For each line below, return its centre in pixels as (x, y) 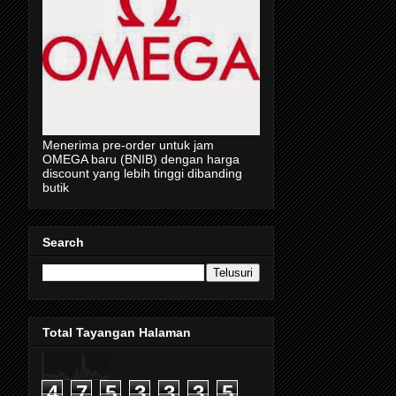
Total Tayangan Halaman (117, 333)
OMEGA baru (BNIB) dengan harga (141, 160)
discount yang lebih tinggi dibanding (142, 174)
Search (63, 242)
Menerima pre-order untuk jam (128, 145)
